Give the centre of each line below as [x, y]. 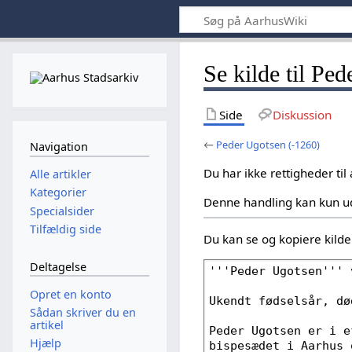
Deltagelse [58, 267]
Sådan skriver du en [82, 313]
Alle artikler [60, 174]
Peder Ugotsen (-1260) [268, 144]
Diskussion [302, 114]
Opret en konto [70, 294]
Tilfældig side [65, 229]
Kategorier [58, 192]
